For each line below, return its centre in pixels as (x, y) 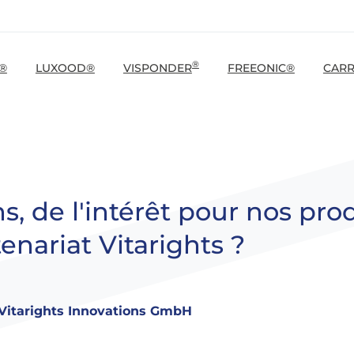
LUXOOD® (65, 68)
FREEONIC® (261, 68)
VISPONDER (157, 68)
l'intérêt (121, 211)
